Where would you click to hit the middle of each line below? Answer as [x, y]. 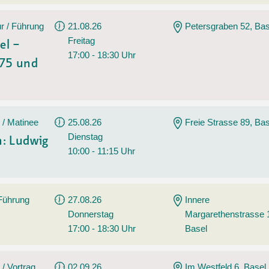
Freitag [82, 41]
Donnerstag [91, 214]
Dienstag [86, 137]
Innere [198, 200]
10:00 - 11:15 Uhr [102, 151]
